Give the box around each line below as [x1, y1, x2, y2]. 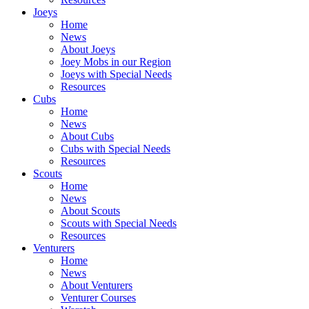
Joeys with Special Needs [61, 68, 172, 80]
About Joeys [61, 43, 115, 55]
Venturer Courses [61, 292, 136, 303]
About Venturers [61, 279, 132, 291]
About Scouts [61, 205, 120, 217]
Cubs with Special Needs [61, 143, 170, 154]
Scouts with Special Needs [61, 217, 177, 229]
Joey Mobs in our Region [61, 56, 171, 68]
